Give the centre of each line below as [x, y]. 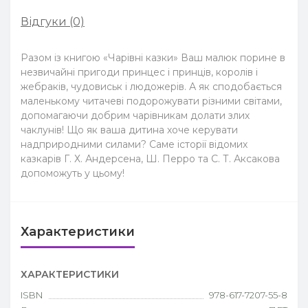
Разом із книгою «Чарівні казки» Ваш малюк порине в [153, 58]
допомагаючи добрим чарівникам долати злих [135, 115]
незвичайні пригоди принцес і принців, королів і [139, 72]
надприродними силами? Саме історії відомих [134, 144]
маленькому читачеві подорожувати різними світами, [151, 101]
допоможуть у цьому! [73, 173]
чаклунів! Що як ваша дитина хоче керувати [129, 130]
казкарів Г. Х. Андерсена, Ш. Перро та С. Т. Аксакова [150, 159]
